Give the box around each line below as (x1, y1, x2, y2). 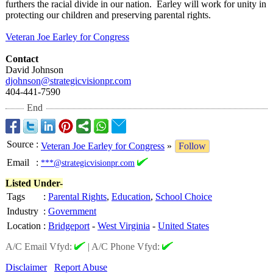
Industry (7, 206, 38, 217)
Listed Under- (5, 178, 63, 189)
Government (48, 206, 96, 217)
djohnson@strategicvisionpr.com (5, 76, 131, 87)
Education (112, 191, 151, 202)
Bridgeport (48, 221, 90, 232)
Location (7, 221, 41, 232)
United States (158, 221, 209, 232)
